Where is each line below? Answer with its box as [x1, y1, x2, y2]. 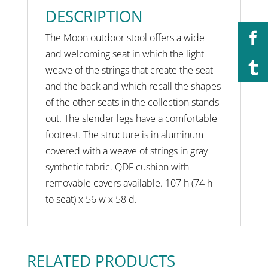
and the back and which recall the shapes [45, 80, 221, 93]
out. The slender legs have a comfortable [45, 112, 217, 126]
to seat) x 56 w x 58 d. [45, 193, 137, 206]
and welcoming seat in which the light [45, 47, 204, 61]
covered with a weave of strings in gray [45, 144, 208, 158]
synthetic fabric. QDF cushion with [45, 160, 189, 174]
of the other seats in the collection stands [45, 96, 219, 109]
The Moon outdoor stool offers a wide [45, 31, 205, 45]
